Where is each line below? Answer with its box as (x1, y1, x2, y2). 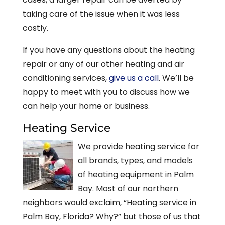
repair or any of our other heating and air (22, 58, 184, 70)
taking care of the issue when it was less (22, 8, 180, 20)
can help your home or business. (22, 100, 150, 112)
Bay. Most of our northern (77, 182, 178, 194)
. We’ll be (158, 72, 194, 84)
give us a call (108, 72, 159, 84)
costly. (22, 22, 48, 34)
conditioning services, (22, 72, 109, 84)
